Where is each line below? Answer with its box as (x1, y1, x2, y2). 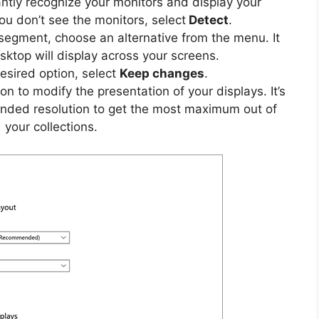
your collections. (5, 120, 98, 135)
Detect (186, 13, 229, 28)
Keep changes (120, 66, 204, 81)
